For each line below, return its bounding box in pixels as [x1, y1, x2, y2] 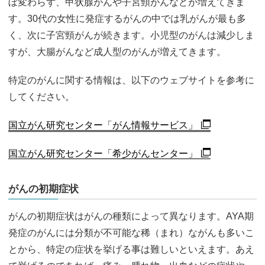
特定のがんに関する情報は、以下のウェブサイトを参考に [8, 75, 254, 85]
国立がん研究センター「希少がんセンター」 [8, 148, 198, 159]
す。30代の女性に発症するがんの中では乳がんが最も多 [8, 13, 246, 24]
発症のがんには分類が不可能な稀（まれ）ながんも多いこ [8, 227, 254, 238]
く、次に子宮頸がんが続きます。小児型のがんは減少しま [8, 30, 254, 40]
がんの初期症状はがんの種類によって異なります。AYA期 [8, 211, 254, 221]
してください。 [8, 91, 75, 102]
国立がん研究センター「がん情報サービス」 [8, 119, 198, 130]
